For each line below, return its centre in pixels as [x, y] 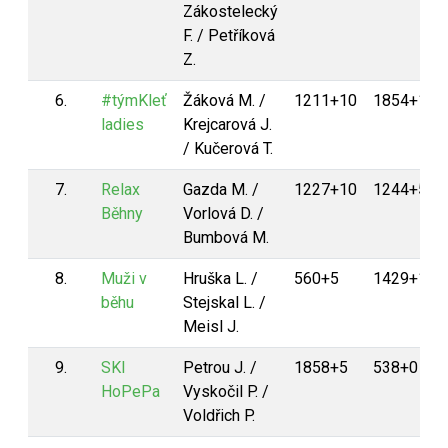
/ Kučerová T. [228, 148]
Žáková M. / [224, 100]
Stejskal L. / [224, 302]
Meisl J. [211, 326]
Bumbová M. [226, 237]
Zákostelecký [230, 11]
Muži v [124, 278]
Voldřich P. [219, 415]
